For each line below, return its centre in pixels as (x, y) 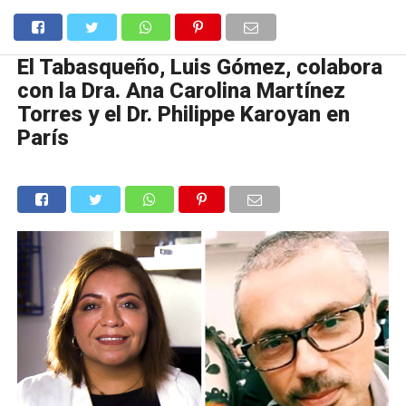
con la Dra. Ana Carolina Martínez (181, 91)
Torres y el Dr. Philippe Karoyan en (183, 114)
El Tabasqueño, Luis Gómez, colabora (199, 67)
